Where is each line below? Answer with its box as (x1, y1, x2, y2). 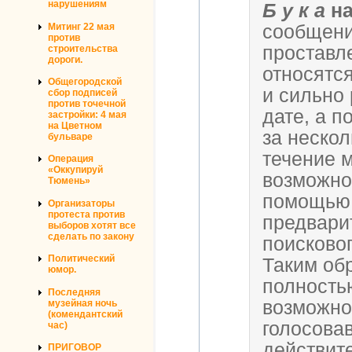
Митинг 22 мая (48, 20, 115, 32)
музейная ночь (48, 297, 117, 309)
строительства (48, 42, 118, 54)
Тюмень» (48, 175, 90, 187)
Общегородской (48, 76, 122, 88)
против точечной (48, 98, 126, 110)
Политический (48, 253, 115, 265)
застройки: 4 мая (48, 109, 126, 121)
